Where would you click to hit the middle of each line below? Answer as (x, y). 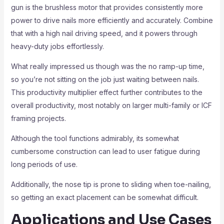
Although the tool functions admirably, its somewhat (95, 138)
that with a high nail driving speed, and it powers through (104, 33)
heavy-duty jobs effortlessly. (57, 46)
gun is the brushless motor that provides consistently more (107, 7)
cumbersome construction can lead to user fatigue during (105, 151)
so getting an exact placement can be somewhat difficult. (104, 197)
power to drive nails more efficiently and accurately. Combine (112, 20)
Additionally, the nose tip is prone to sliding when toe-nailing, (111, 184)
